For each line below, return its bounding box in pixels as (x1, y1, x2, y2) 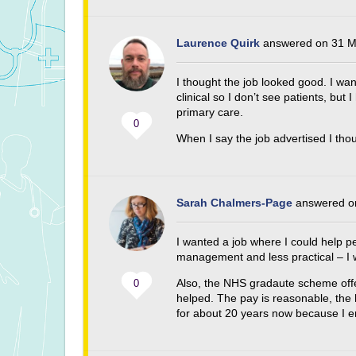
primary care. (176, 106, 244, 119)
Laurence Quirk (176, 37, 261, 50)
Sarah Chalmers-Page (176, 196, 293, 210)
